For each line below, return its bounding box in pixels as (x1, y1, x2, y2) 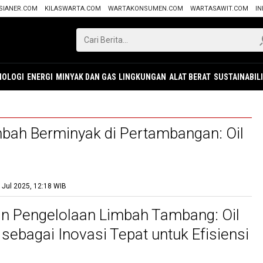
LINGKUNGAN (119, 72, 167, 82)
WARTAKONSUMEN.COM (108, 5, 183, 12)
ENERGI (27, 72, 53, 82)
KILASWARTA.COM (45, 5, 101, 12)
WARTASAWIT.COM (190, 5, 248, 12)
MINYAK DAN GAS (55, 72, 116, 82)
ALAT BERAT (169, 72, 211, 82)
